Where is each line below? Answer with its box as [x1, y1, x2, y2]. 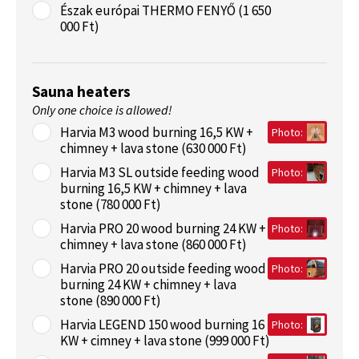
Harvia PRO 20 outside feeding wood [60, 260, 266, 277]
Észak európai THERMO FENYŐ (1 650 [60, 2, 271, 19]
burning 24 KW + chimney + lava [60, 276, 236, 293]
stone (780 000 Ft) [60, 196, 161, 213]
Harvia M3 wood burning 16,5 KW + [60, 123, 253, 141]
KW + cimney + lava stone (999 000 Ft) [60, 332, 270, 349]
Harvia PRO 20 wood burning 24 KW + [60, 220, 266, 237]
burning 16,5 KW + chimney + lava [60, 179, 247, 197]
